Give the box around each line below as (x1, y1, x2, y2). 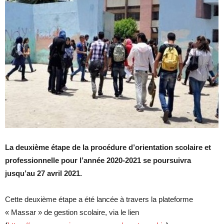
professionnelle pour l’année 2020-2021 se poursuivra (5, 156, 191, 164)
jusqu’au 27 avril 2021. (5, 169, 84, 177)
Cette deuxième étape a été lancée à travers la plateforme (5, 195, 193, 203)
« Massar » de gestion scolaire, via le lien (5, 208, 139, 216)
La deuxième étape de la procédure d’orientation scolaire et (5, 143, 211, 151)
